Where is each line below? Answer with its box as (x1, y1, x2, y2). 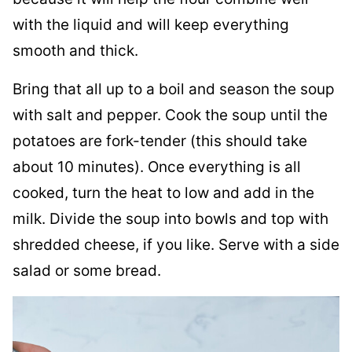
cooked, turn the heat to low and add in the (13, 183, 314, 202)
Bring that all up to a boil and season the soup (13, 79, 335, 98)
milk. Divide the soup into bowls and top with (13, 209, 328, 228)
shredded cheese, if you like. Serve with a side (13, 235, 339, 254)
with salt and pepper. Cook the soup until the (13, 105, 328, 124)
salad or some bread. (13, 261, 161, 280)
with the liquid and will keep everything (13, 15, 289, 34)
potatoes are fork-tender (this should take (13, 131, 307, 150)
